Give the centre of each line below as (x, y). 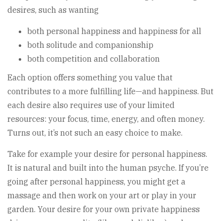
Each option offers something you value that (90, 78)
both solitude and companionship (90, 45)
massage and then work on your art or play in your (102, 196)
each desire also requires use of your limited (91, 105)
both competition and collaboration (93, 59)
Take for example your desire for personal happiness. (107, 154)
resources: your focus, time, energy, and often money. (106, 119)
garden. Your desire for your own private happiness (104, 209)
